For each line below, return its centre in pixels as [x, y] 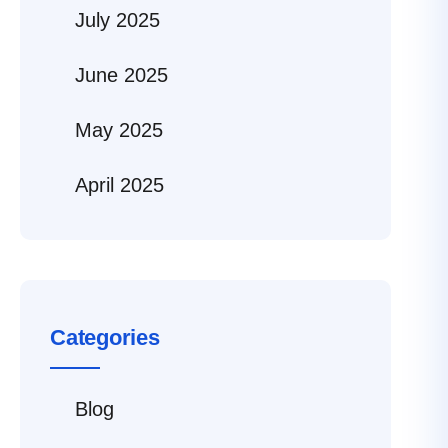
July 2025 [117, 20]
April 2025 [119, 185]
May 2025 [119, 130]
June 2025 [121, 75]
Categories [105, 338]
